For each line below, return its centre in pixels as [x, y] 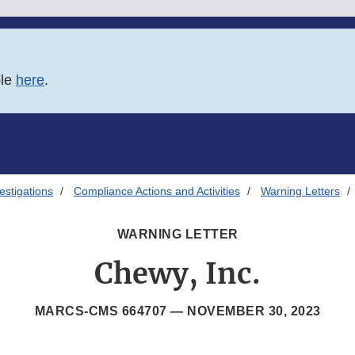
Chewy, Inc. [177, 274]
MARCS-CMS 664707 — [111, 311]
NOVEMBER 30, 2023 [254, 311]
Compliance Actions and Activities [157, 191]
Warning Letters [300, 191]
